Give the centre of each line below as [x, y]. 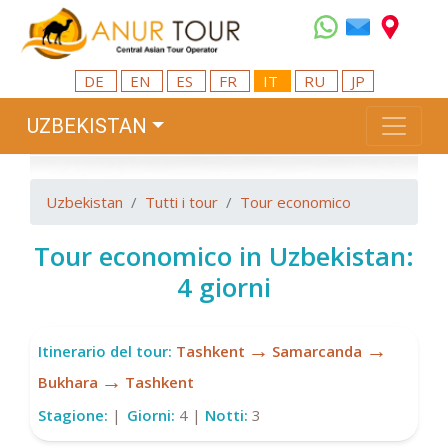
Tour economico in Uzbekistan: [224, 256]
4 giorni [224, 287]
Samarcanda [317, 350]
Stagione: [73, 415]
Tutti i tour [181, 202]
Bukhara [68, 381]
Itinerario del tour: [105, 350]
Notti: [228, 415]
